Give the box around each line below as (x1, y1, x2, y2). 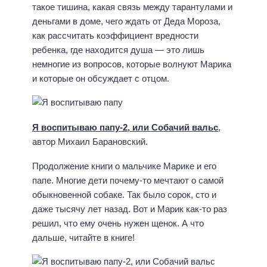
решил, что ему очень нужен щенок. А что (32, 218, 204, 228)
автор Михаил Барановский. (32, 136, 148, 147)
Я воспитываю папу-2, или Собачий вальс (32, 122, 218, 133)
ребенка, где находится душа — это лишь (32, 44, 204, 55)
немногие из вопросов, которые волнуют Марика (32, 58, 231, 69)
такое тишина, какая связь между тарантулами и (32, 1, 232, 12)
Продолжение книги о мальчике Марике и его (32, 160, 216, 171)
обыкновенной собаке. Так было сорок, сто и (32, 189, 216, 200)
